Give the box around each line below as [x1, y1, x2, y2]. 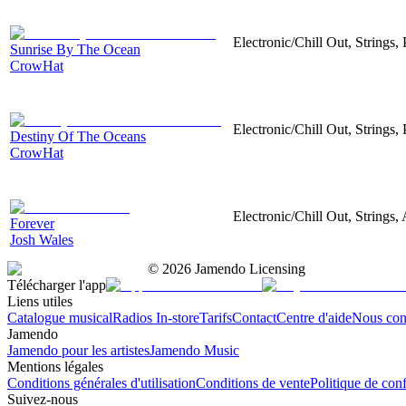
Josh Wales [10, 231, 73, 247]
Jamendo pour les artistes [7, 342, 150, 358]
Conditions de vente [196, 374, 310, 391]
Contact [232, 309, 276, 325]
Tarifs [199, 309, 232, 325]
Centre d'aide [276, 309, 352, 325]
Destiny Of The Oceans [10, 128, 146, 144]
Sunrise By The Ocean [10, 41, 140, 57]
